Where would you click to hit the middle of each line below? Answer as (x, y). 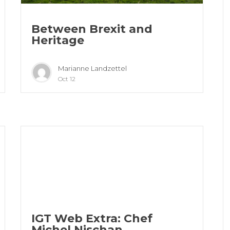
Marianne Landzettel (93, 69)
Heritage (58, 41)
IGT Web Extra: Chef (92, 219)
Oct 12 (67, 79)
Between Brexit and (92, 29)
